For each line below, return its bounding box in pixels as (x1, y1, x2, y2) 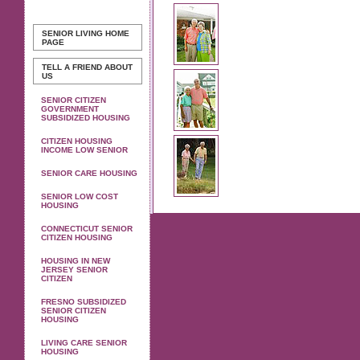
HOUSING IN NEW (41, 256, 110, 265)
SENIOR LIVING (42, 29, 103, 38)
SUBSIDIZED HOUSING (41, 113, 130, 122)
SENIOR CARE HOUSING (41, 169, 137, 178)
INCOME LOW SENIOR (41, 145, 128, 154)
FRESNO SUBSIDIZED (41, 297, 126, 306)
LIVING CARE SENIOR (41, 338, 127, 347)
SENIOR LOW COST (41, 192, 118, 201)
